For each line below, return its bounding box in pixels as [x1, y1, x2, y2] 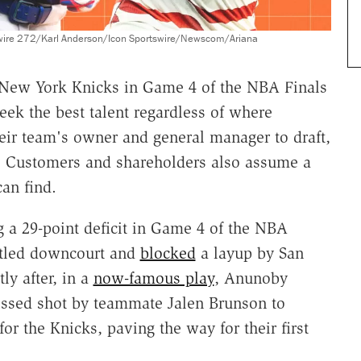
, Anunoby [214, 268, 288, 288]
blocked [139, 243, 196, 263]
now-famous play [93, 268, 214, 288]
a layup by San [195, 243, 304, 263]
